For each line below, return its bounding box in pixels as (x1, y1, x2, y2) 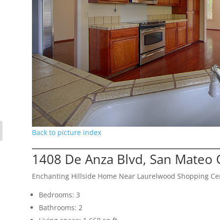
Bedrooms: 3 (38, 190, 80, 200)
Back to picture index (31, 128, 101, 137)
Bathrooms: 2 (38, 203, 82, 213)
